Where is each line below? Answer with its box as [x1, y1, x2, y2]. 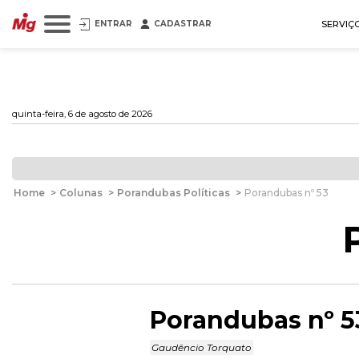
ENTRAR [95, 18, 132, 29]
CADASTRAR [154, 18, 212, 29]
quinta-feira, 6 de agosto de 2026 [12, 108, 152, 119]
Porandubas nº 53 [244, 187, 329, 199]
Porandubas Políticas [117, 187, 230, 199]
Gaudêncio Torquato [151, 341, 252, 353]
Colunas [59, 187, 103, 199]
